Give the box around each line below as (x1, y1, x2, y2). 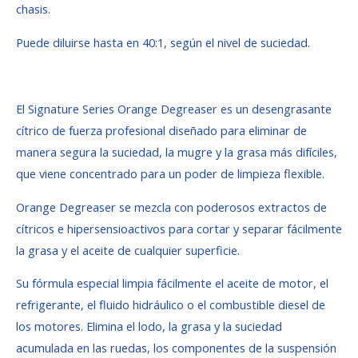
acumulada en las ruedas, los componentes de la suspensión (16, 340, 336, 356)
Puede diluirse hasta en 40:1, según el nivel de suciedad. (16, 34, 310, 50)
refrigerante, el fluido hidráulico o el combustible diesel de (16, 296, 325, 313)
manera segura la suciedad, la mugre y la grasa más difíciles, (16, 143, 337, 160)
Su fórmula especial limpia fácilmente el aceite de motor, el (16, 275, 328, 292)
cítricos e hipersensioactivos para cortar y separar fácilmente (16, 220, 342, 237)
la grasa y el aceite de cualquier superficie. (16, 241, 240, 258)
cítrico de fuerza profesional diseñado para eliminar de (16, 121, 307, 138)
